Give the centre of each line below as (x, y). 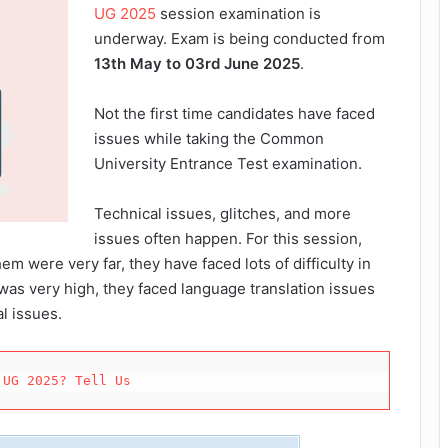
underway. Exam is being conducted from (240, 38)
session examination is (239, 13)
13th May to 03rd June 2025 (197, 63)
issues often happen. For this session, (228, 238)
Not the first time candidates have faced (235, 113)
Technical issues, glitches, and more (223, 213)
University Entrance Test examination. (228, 163)
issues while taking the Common (209, 138)
